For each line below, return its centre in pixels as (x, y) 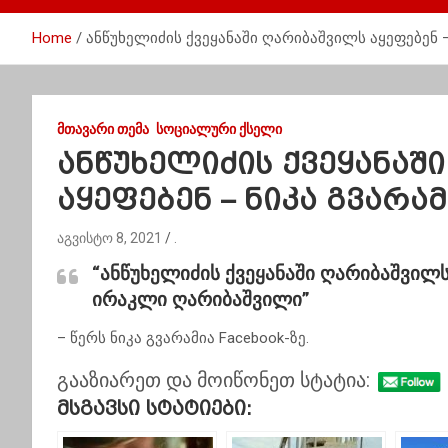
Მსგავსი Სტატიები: (154, 408)
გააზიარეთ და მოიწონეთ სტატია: (213, 379)
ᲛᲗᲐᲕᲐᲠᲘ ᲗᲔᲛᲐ (103, 129)
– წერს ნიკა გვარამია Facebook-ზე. (183, 338)
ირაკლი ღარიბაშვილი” (201, 299)
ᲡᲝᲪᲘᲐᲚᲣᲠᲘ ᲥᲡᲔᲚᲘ (219, 129)
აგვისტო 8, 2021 (109, 238)
